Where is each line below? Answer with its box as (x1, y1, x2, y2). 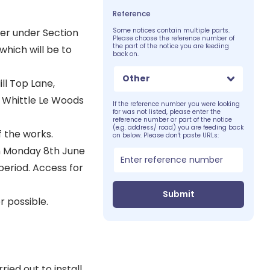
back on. (113, 49, 139, 58)
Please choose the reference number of (113, 33, 235, 43)
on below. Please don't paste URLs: (113, 130, 219, 140)
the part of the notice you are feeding (113, 41, 230, 51)
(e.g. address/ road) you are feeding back (113, 122, 244, 132)
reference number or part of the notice (113, 115, 233, 124)
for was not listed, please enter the (113, 107, 221, 116)
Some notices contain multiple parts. (113, 25, 230, 35)
